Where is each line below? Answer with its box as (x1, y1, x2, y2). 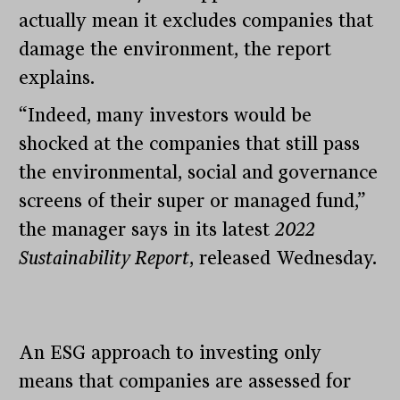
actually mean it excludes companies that (19, 10, 374, 32)
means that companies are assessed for (19, 371, 352, 393)
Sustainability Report (19, 247, 190, 270)
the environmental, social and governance (19, 162, 379, 184)
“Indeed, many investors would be (19, 104, 312, 127)
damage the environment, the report (19, 38, 332, 61)
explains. (19, 67, 96, 89)
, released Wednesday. (189, 247, 378, 270)
